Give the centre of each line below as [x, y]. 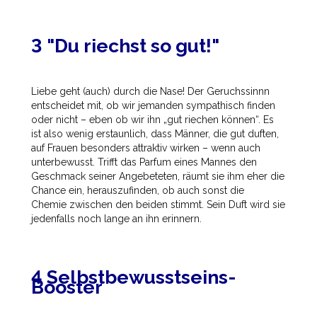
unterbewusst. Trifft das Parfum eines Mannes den [144, 162]
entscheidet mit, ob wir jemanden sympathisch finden [153, 105]
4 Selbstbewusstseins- [134, 277]
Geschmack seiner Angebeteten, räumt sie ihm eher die [158, 176]
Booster [67, 287]
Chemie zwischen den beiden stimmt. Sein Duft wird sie [158, 204]
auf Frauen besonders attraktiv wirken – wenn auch [146, 148]
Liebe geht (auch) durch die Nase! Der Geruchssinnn [150, 91]
